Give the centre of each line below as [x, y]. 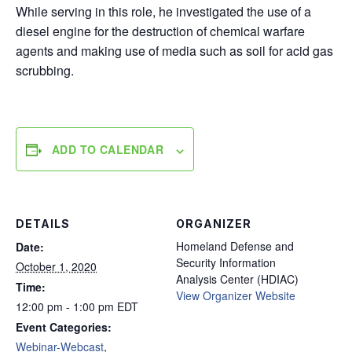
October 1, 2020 [56, 267]
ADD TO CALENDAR [108, 150]
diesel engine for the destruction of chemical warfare [160, 31]
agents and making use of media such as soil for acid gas [174, 51]
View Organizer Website [236, 296]
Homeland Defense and [235, 246]
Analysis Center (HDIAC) [237, 279]
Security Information [226, 263]
